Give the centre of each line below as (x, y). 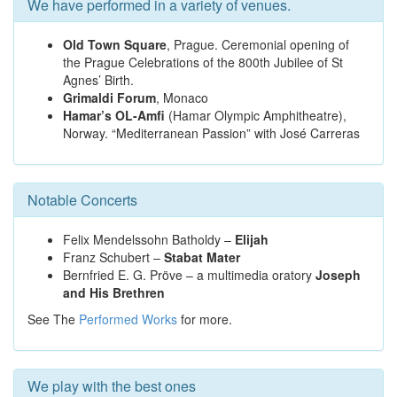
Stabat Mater (202, 257)
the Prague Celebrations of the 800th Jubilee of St (203, 62)
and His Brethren (114, 292)
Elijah (252, 239)
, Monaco (182, 97)
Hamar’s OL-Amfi (114, 115)
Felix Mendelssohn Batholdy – (149, 239)
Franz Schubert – (113, 257)
